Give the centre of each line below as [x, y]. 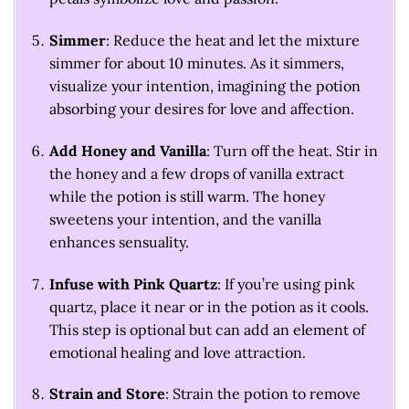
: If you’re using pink [286, 283]
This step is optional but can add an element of [207, 329]
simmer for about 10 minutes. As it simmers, [196, 63]
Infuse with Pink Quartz [133, 283]
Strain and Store [107, 394]
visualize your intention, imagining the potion [204, 85]
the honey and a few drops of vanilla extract [196, 173]
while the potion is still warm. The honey [187, 196]
